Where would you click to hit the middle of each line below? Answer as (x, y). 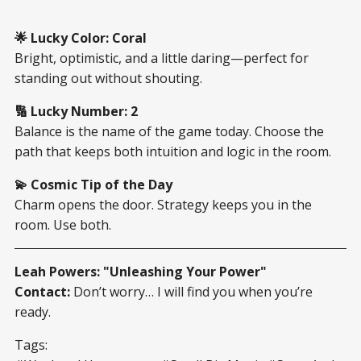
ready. (33, 311)
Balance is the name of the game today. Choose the (169, 131)
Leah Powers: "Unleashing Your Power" (141, 271)
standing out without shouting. (108, 78)
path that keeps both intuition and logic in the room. (173, 151)
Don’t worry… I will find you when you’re (191, 291)
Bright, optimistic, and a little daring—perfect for (162, 58)
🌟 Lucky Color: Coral (81, 37)
